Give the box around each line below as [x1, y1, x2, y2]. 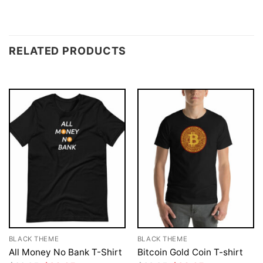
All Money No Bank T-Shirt [8, 247, 122, 258]
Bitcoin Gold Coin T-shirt [137, 247, 243, 258]
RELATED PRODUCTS [9, 44, 127, 57]
